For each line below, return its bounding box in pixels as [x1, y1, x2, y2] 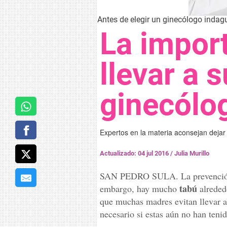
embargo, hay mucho [100, 182, 179, 195]
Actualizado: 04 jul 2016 [100, 149, 170, 157]
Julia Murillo [174, 149, 209, 157]
